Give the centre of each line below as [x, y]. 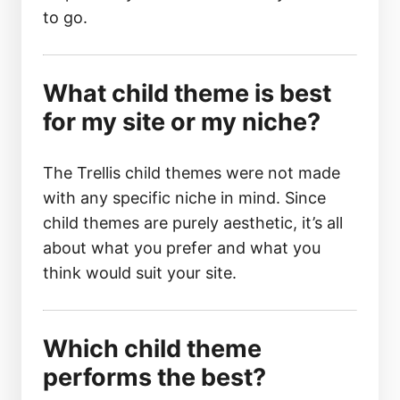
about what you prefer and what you [182, 248]
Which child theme [152, 349]
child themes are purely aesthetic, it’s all [193, 223]
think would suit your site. [140, 273]
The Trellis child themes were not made [192, 173]
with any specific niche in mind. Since [184, 198]
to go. [65, 17]
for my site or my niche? [182, 122]
